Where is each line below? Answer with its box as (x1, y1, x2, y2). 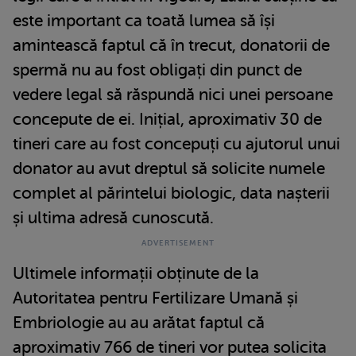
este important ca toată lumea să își (13, 11, 275, 31)
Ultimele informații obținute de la (13, 264, 259, 284)
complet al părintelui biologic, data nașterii (13, 184, 330, 203)
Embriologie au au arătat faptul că (13, 313, 265, 333)
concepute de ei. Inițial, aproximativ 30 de (13, 110, 322, 130)
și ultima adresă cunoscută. (13, 208, 214, 228)
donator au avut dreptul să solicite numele (13, 159, 325, 179)
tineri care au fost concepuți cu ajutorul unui (13, 134, 340, 154)
